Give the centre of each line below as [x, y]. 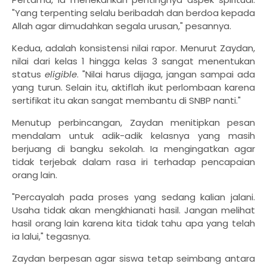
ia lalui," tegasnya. [51, 237]
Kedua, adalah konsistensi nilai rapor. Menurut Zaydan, [133, 48]
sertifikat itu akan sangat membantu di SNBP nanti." [126, 101]
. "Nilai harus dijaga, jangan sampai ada [166, 74]
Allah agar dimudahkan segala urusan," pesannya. [122, 26]
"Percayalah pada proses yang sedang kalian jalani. [133, 197]
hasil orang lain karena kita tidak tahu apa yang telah [133, 223]
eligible [60, 74]
